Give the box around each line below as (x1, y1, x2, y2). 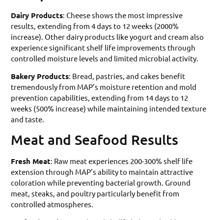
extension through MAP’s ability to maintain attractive (11, 167, 193, 177)
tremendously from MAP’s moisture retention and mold (11, 82, 197, 91)
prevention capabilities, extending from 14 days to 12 (11, 93, 189, 102)
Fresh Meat (11, 156, 51, 166)
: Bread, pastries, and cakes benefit (69, 71, 186, 81)
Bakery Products (11, 71, 69, 81)
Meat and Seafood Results (11, 131, 179, 148)
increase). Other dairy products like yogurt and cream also (11, 31, 204, 41)
